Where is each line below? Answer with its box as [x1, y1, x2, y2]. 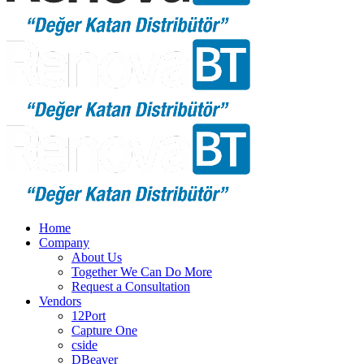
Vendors [39, 293, 81, 308]
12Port [71, 308, 106, 323]
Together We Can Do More [71, 264, 212, 279]
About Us [71, 249, 122, 264]
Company [39, 235, 89, 249]
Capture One [71, 323, 137, 337]
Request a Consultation [71, 279, 190, 293]
